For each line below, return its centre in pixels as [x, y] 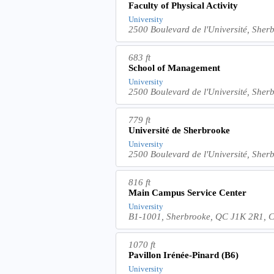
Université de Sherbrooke [180, 131]
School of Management [175, 68]
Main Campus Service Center [188, 193]
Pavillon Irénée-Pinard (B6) [184, 255]
